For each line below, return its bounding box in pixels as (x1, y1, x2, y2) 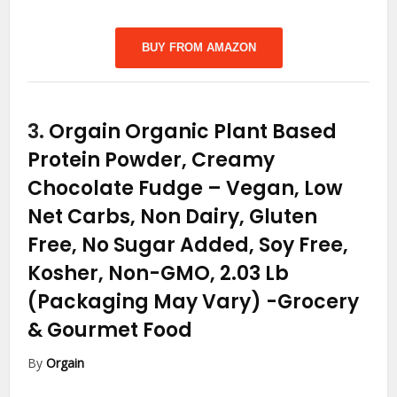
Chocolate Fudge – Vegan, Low (27, 175, 344, 203)
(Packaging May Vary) (27, 288, 267, 316)
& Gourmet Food (27, 316, 193, 345)
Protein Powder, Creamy (27, 146, 276, 175)
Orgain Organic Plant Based (49, 118, 338, 146)
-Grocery (266, 288, 360, 316)
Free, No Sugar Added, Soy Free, (27, 231, 349, 260)
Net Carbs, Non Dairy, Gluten (27, 203, 318, 231)
